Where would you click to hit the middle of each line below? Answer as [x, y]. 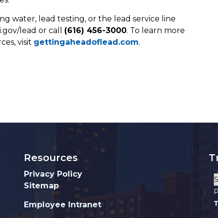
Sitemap [41, 186]
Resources [51, 158]
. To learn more [156, 31]
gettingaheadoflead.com [86, 42]
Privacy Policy [53, 174]
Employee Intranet [63, 205]
